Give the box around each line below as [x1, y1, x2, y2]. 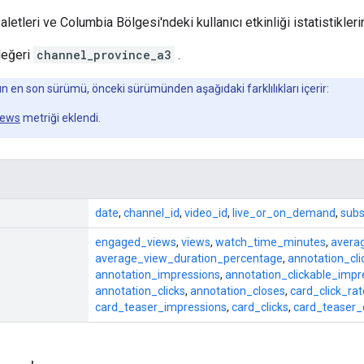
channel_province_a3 [37, 46, 171, 63]
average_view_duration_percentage [95, 251, 283, 265]
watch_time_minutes [215, 235, 326, 249]
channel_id [123, 206, 180, 219]
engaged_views [95, 235, 176, 249]
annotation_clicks [95, 284, 185, 297]
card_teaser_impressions [95, 300, 227, 314]
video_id [184, 206, 227, 219]
